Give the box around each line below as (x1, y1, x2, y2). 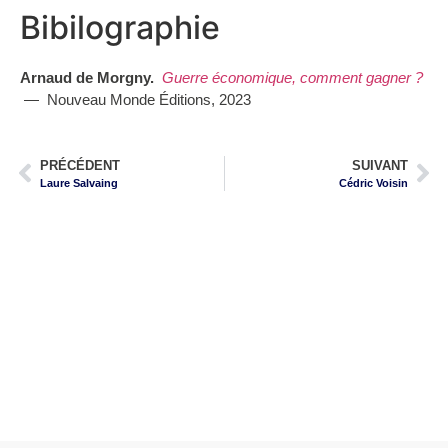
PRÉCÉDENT (40, 157, 120, 173)
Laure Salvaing (40, 176, 118, 189)
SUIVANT (352, 157, 408, 173)
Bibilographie (20, 8, 220, 48)
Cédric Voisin (339, 176, 408, 189)
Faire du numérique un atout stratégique (103, 340, 345, 355)
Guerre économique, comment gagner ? (162, 69, 423, 87)
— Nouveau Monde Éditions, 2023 (20, 91, 251, 109)
